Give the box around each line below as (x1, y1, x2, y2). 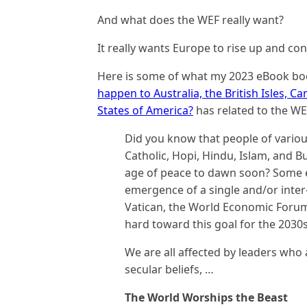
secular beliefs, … (125, 261, 214, 277)
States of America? (97, 102, 193, 118)
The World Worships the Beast (125, 289, 288, 305)
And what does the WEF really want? (97, 12, 284, 27)
